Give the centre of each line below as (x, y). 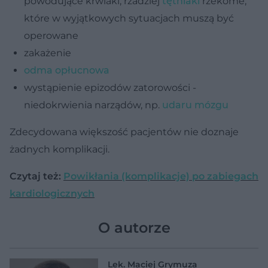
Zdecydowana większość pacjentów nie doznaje (124, 132)
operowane (51, 35)
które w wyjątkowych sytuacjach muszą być (129, 18)
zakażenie (48, 53)
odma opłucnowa (67, 70)
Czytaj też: (36, 176)
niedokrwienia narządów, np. (93, 105)
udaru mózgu (195, 105)
